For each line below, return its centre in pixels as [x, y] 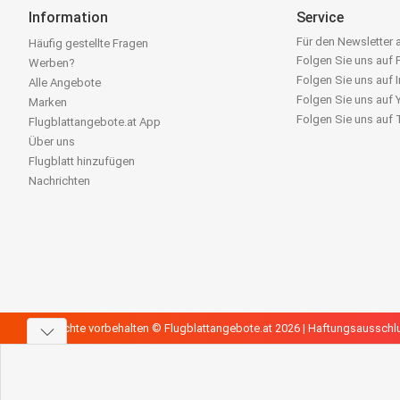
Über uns [52, 142]
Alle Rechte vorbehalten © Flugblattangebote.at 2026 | [168, 328]
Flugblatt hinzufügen [82, 161]
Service [321, 17]
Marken [48, 102]
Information [68, 17]
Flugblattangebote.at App [95, 122]
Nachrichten [59, 181]
